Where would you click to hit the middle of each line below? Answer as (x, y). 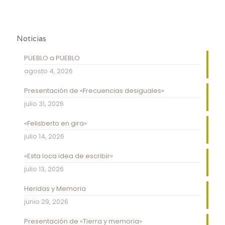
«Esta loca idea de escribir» (69, 156)
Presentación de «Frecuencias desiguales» (94, 91)
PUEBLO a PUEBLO (52, 58)
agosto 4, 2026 (48, 71)
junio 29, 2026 (46, 202)
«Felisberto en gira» (55, 124)
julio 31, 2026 (44, 104)
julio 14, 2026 (44, 137)
